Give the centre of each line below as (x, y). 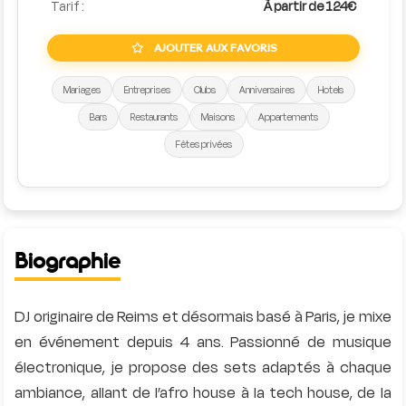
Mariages (82, 90)
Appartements (288, 117)
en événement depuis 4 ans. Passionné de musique (203, 342)
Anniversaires (267, 90)
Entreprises (147, 90)
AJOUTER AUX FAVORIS (213, 48)
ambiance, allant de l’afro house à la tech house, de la (203, 393)
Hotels (331, 90)
